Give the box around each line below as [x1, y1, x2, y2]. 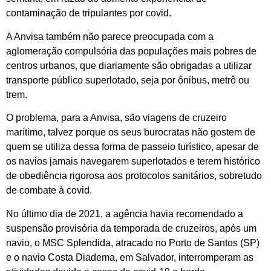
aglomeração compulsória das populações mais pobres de [6, 45, 256, 56]
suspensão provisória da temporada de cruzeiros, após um [6, 223, 256, 233]
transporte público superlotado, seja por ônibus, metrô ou [6, 74, 249, 85]
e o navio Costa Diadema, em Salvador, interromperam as [6, 252, 253, 263]
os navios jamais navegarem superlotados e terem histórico [6, 156, 260, 167]
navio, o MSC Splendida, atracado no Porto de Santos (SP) [6, 237, 260, 248]
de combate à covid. [6, 185, 92, 196]
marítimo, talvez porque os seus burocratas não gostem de [6, 127, 255, 138]
